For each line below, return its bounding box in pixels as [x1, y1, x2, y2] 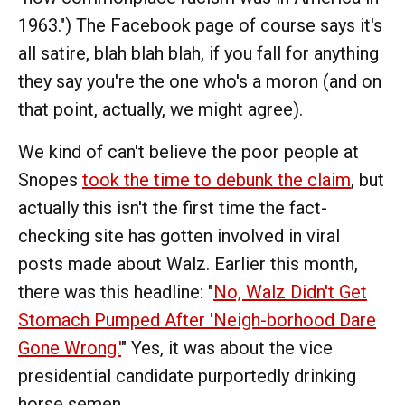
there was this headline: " [18, 280, 213, 303]
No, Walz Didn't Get [213, 280, 367, 303]
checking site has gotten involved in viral [18, 224, 340, 247]
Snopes [18, 168, 82, 191]
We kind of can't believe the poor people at [18, 140, 359, 163]
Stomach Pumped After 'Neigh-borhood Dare [18, 308, 376, 331]
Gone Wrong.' [18, 336, 121, 359]
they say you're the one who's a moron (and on [18, 70, 381, 92]
